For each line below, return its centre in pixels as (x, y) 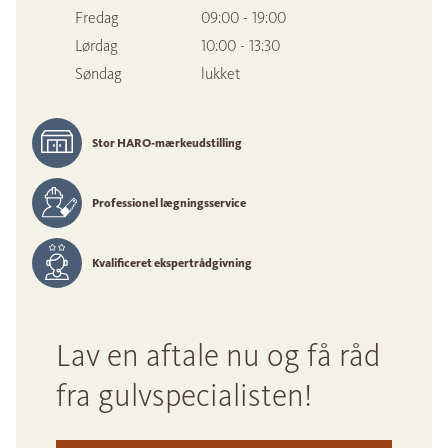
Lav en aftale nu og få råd (218, 356)
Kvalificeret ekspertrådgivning (172, 263)
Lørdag (96, 46)
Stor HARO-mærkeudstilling (167, 143)
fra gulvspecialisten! (184, 396)
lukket (220, 74)
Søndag (98, 74)
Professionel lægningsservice (169, 203)
